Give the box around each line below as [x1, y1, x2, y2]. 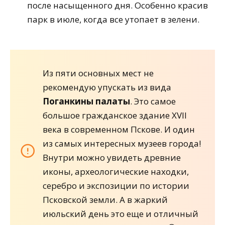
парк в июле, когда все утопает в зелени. [27, 14, 199, 26]
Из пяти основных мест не [43, 67, 154, 79]
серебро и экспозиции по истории [43, 179, 189, 191]
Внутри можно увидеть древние [43, 151, 181, 163]
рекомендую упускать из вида [43, 81, 171, 93]
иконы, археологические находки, [43, 165, 189, 177]
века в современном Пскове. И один [43, 123, 195, 135]
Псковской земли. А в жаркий [43, 193, 168, 205]
